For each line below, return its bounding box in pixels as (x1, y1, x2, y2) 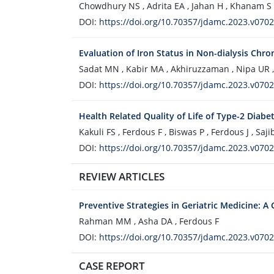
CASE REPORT (79, 259, 145, 273)
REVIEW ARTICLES (79, 169, 165, 183)
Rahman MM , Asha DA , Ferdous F (79, 215, 219, 227)
